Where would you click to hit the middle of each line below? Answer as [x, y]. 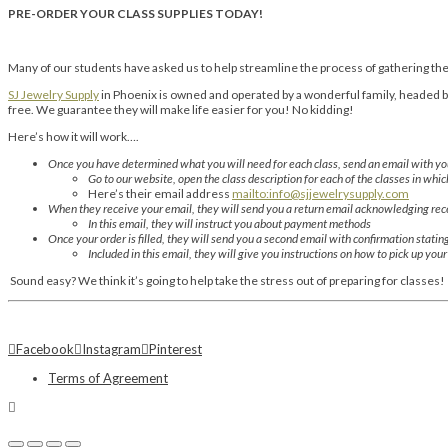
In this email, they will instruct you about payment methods [230, 224]
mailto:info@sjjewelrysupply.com [320, 194]
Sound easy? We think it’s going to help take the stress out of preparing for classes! [227, 281]
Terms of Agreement [108, 377]
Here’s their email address [160, 194]
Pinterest [175, 348]
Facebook [45, 348]
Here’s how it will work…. [73, 137]
